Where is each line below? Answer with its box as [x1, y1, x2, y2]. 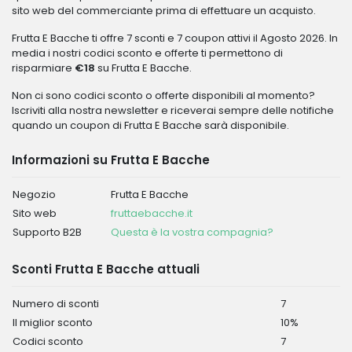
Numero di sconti [13, 296, 99, 311]
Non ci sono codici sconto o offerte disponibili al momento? [12, 88, 315, 103]
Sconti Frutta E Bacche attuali [12, 261, 200, 277]
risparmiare [12, 60, 75, 75]
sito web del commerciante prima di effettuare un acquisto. [12, 3, 316, 18]
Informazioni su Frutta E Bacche [12, 152, 210, 168]
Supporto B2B [13, 225, 82, 240]
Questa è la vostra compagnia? [111, 225, 273, 240]
